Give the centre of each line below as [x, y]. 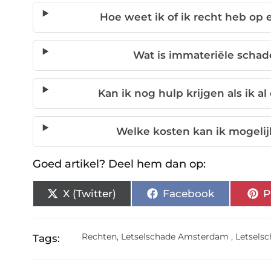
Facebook [188, 193]
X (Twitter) [90, 193]
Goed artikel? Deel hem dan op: [119, 164]
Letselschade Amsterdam [175, 237]
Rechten [100, 237]
